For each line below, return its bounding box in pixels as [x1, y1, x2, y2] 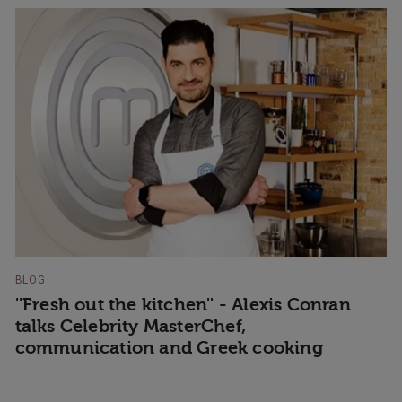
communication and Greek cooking [14, 337, 323, 359]
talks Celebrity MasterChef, [14, 316, 247, 337]
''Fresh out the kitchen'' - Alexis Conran [14, 294, 351, 316]
